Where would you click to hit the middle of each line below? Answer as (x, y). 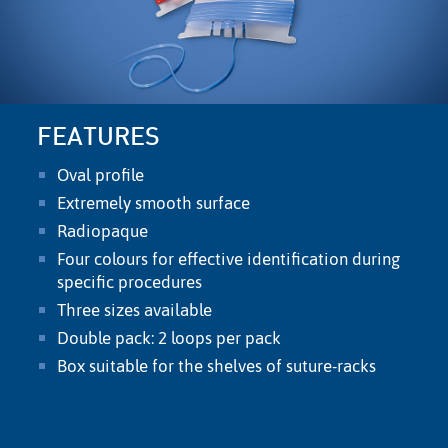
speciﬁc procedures (130, 282)
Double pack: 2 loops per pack (169, 338)
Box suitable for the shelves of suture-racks (219, 366)
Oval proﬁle (101, 175)
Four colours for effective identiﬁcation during (229, 259)
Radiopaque (103, 231)
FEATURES (99, 139)
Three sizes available (135, 310)
